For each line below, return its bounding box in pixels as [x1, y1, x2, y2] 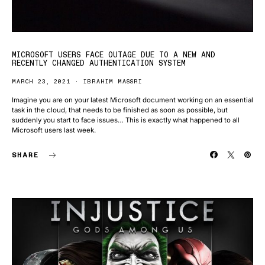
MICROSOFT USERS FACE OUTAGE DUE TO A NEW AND [12, 50, 215, 59]
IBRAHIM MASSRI [83, 77, 142, 85]
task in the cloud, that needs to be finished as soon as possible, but [12, 106, 228, 114]
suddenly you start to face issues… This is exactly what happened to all [12, 116, 240, 124]
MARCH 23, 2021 [12, 77, 70, 85]
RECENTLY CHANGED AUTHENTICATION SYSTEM [12, 59, 186, 67]
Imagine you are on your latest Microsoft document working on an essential [12, 96, 253, 104]
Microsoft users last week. [12, 126, 96, 134]
